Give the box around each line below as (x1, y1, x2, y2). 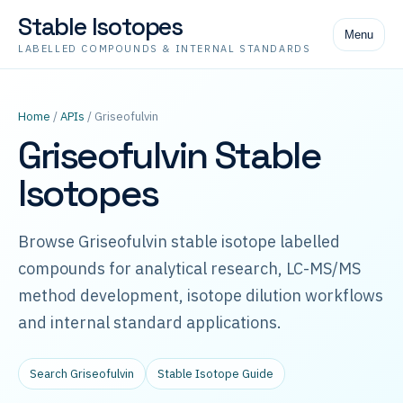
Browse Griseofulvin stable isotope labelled (18, 231, 340, 252)
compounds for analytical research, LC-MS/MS (18, 258, 361, 279)
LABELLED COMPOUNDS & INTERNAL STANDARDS (18, 42, 311, 55)
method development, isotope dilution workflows (18, 285, 383, 306)
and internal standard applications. (18, 312, 282, 333)
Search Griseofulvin (30, 366, 134, 381)
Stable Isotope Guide (157, 366, 273, 381)
